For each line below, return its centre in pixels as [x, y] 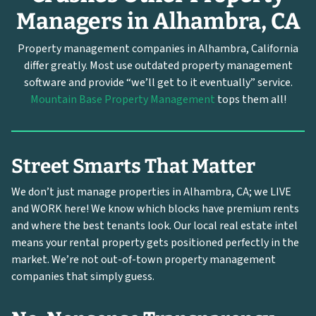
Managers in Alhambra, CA [158, 22]
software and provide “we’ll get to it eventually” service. [158, 83]
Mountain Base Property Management [122, 100]
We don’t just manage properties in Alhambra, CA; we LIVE [151, 192]
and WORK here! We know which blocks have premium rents [155, 209]
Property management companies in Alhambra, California [158, 49]
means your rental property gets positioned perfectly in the [155, 243]
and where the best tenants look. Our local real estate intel [154, 226]
